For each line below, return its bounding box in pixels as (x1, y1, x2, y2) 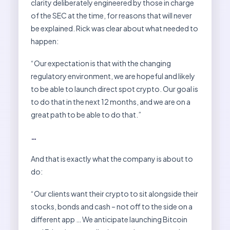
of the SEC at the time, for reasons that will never (31, 10, 192, 20)
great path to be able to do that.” (31, 109, 141, 119)
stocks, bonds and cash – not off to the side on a (31, 201, 193, 211)
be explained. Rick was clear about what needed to (31, 23, 198, 33)
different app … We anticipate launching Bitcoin (31, 214, 187, 224)
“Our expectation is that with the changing (31, 58, 171, 68)
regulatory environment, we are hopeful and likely (31, 71, 195, 81)
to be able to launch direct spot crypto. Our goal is (31, 84, 198, 93)
